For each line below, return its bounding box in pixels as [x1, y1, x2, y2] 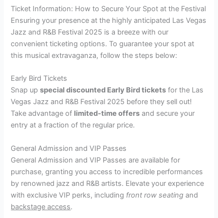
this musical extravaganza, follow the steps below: [11, 51, 178, 60]
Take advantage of [11, 109, 74, 118]
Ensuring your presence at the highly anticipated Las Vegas [11, 16, 207, 25]
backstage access [11, 202, 71, 211]
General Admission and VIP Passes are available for [11, 155, 181, 164]
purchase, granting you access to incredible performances [11, 167, 203, 176]
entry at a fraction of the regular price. [11, 121, 135, 130]
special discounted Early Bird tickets [40, 86, 166, 95]
